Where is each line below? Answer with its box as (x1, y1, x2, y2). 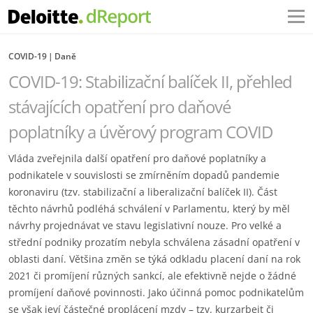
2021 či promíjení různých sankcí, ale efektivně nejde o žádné (8, 269, 296, 282)
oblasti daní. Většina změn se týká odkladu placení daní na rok (8, 252, 300, 265)
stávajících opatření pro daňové (8, 95, 231, 118)
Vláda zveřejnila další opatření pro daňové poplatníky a (8, 152, 266, 165)
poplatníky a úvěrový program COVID (8, 120, 272, 143)
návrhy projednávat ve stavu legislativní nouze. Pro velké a (8, 219, 282, 232)
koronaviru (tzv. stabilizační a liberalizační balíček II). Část (8, 185, 277, 198)
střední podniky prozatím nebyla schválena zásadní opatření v (8, 235, 300, 249)
